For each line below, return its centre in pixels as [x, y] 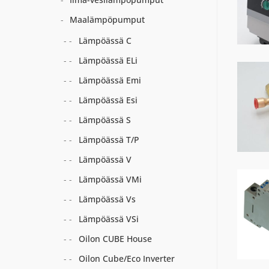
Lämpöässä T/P [109, 140]
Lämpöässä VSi [108, 219]
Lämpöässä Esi [108, 100]
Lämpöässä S [104, 120]
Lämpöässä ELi [108, 60]
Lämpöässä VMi [110, 179]
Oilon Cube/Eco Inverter [126, 258]
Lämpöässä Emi [110, 80]
